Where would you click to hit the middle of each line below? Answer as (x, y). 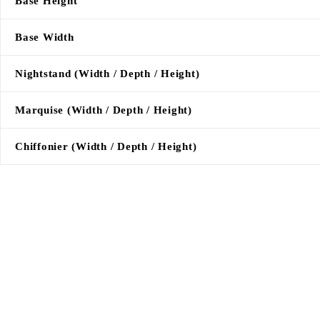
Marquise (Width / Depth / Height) (104, 110)
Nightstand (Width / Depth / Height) (107, 73)
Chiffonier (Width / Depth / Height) (106, 146)
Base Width (45, 37)
